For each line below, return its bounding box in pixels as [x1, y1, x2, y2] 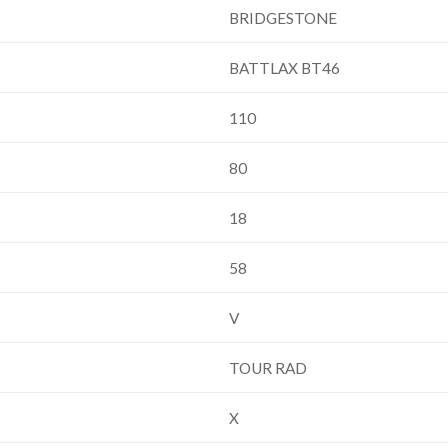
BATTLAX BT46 [228, 58, 340, 77]
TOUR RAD [228, 358, 307, 377]
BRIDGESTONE [228, 8, 337, 27]
